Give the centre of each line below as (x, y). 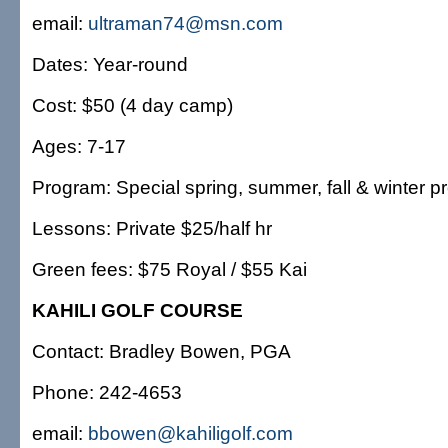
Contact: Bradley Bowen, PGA (161, 351)
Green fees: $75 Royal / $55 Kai (169, 269)
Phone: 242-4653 (107, 392)
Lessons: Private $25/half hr (152, 228)
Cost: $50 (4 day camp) (132, 105)
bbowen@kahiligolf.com (190, 433)
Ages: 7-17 (79, 146)
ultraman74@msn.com (185, 23)
